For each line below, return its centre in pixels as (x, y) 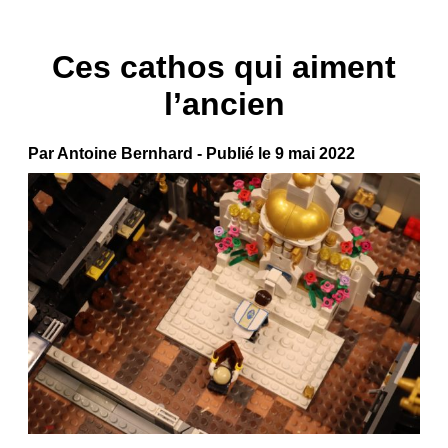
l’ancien (224, 104)
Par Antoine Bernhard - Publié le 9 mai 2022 (191, 153)
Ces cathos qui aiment (224, 67)
